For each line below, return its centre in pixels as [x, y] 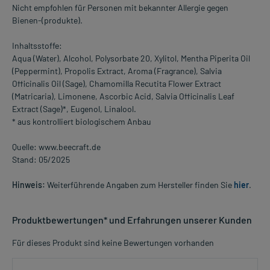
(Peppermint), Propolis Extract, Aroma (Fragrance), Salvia [117, 71]
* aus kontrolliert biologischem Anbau [82, 122]
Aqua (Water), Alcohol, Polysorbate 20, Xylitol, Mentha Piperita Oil [131, 58]
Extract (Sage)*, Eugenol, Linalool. [74, 109]
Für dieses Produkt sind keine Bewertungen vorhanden [113, 243]
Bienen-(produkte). [47, 20]
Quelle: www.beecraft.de [56, 147]
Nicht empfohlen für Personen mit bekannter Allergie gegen [120, 8]
